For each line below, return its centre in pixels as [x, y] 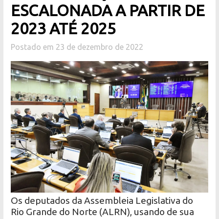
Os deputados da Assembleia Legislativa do [102, 201]
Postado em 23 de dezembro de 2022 [77, 47]
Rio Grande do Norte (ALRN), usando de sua [103, 212]
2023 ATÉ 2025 [64, 29]
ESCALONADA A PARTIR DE [108, 11]
